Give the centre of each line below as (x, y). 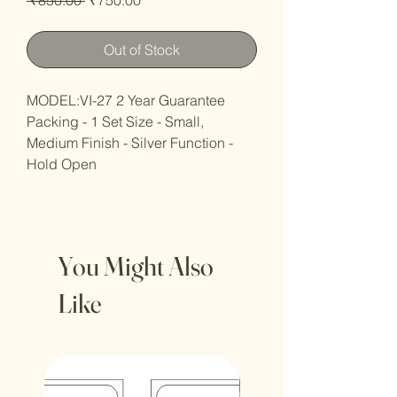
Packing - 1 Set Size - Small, (115, 121)
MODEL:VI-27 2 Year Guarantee (126, 100)
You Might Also (136, 266)
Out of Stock (142, 49)
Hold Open (62, 163)
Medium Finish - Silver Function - (130, 142)
